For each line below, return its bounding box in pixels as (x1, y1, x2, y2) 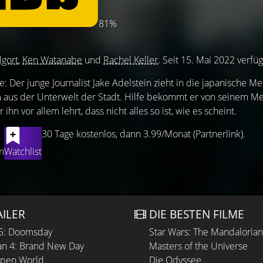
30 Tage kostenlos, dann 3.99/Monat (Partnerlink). (42, 127, 245, 140)
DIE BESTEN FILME (149, 206, 244, 222)
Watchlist (4, 145, 42, 158)
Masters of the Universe (149, 240, 248, 252)
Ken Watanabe (22, 53, 82, 66)
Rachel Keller (103, 53, 158, 66)
